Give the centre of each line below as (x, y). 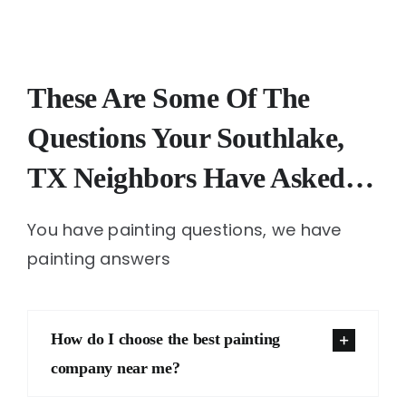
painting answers (99, 258)
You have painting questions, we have (184, 229)
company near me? (115, 367)
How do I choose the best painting (165, 338)
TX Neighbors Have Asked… (200, 177)
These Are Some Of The (168, 97)
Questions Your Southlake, (185, 137)
